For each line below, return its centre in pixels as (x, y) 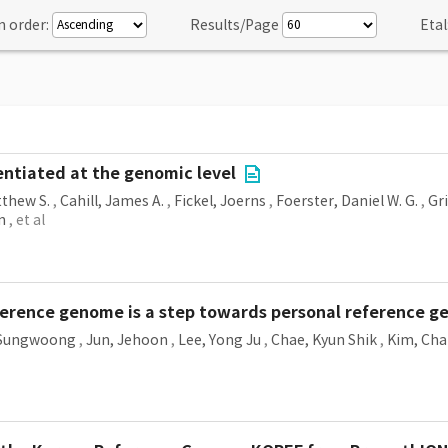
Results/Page (234, 25)
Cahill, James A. (112, 201)
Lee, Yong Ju (219, 340)
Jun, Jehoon (127, 340)
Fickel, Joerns (220, 201)
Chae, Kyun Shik (324, 340)
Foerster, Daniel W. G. (347, 201)
